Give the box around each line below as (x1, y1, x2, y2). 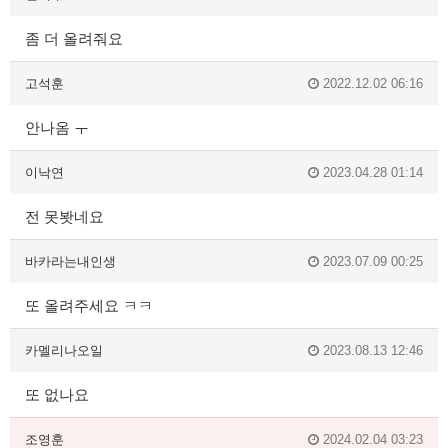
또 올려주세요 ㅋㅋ (25, 296, 153, 314)
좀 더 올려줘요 (25, 29, 123, 47)
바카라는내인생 (25, 253, 116, 269)
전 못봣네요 (25, 207, 104, 225)
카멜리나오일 (25, 342, 103, 358)
